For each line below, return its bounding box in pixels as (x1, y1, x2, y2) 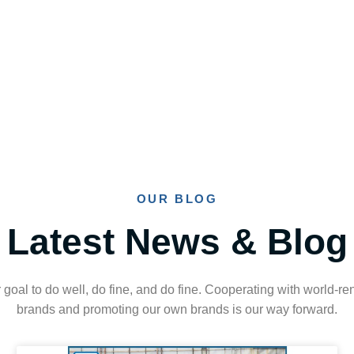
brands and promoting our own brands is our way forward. (17, 303, 337, 316)
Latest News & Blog (6, 221, 348, 262)
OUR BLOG (136, 192, 218, 205)
